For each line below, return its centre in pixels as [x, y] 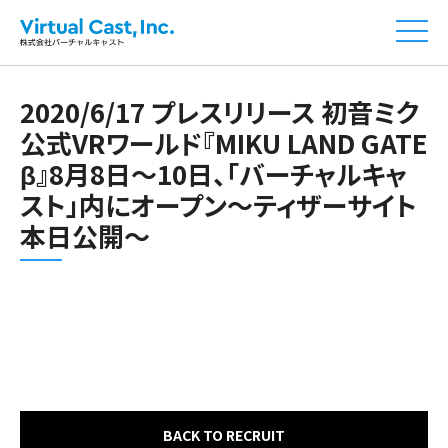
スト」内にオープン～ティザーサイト [218, 204]
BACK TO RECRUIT [224, 435]
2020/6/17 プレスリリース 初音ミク [219, 111]
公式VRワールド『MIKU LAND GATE [224, 142]
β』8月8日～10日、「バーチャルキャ [213, 173]
